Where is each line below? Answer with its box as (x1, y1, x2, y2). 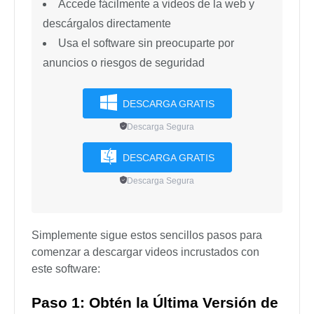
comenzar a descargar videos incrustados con (32, 246, 259, 259)
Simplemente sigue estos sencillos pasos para (32, 229, 262, 242)
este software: (32, 263, 100, 275)
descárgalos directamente (43, 18, 171, 30)
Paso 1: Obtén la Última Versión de (32, 294, 278, 311)
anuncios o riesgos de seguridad (43, 57, 205, 69)
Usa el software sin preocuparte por (58, 37, 234, 50)
